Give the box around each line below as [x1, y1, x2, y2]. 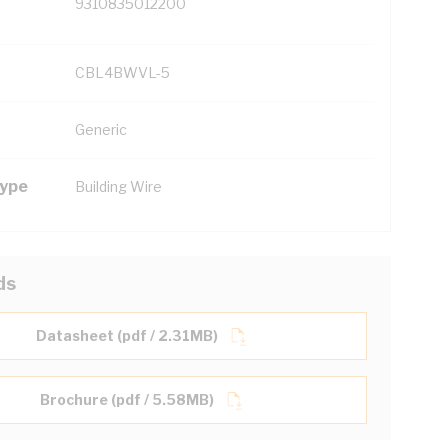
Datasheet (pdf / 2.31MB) [36, 327, 218, 344]
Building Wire [75, 178, 162, 195]
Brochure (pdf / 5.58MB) [40, 391, 214, 408]
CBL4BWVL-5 [75, 64, 170, 81]
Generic [75, 121, 127, 138]
